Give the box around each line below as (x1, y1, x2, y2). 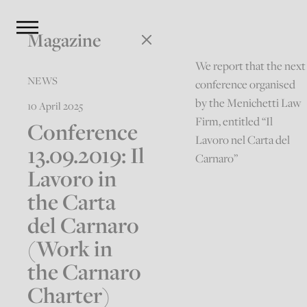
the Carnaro (27, 256, 142, 286)
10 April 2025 (27, 98, 84, 112)
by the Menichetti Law (195, 95, 302, 111)
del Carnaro (27, 210, 140, 240)
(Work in (27, 233, 113, 263)
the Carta (27, 186, 116, 217)
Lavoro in (27, 163, 117, 193)
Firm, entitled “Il (195, 114, 273, 130)
